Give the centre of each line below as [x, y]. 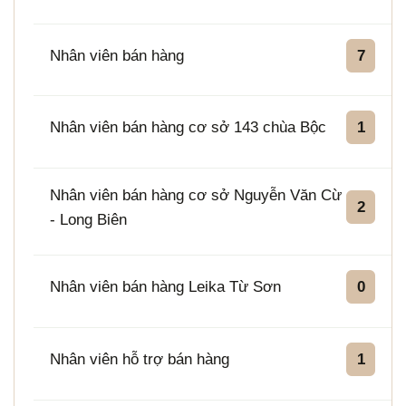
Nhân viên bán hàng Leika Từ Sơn [165, 287]
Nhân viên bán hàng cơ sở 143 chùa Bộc [188, 128]
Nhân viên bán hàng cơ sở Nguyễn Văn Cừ [195, 195]
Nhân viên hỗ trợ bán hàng [139, 360]
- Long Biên [88, 219]
